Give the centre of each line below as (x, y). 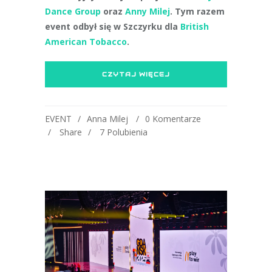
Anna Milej (107, 119)
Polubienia (127, 132)
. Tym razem (197, 11)
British (195, 26)
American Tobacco (86, 42)
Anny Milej (148, 11)
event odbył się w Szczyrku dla (113, 26)
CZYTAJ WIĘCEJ (136, 74)
